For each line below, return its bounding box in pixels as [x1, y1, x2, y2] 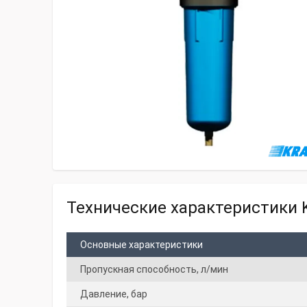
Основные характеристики [80, 239, 203, 250]
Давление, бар [80, 288, 147, 299]
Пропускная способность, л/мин [80, 264, 228, 275]
